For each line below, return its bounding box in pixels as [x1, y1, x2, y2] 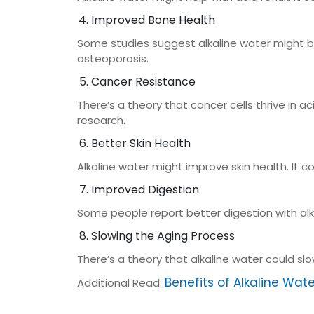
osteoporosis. [76, 51, 149, 66]
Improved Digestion [90, 182, 199, 198]
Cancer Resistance [90, 74, 196, 90]
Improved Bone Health [90, 12, 215, 28]
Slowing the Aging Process [90, 228, 235, 244]
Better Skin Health [90, 135, 191, 151]
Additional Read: [76, 275, 165, 290]
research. [76, 113, 125, 128]
